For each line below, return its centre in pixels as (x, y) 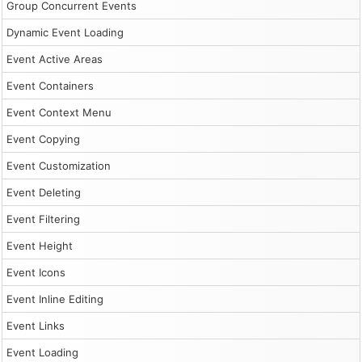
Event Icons (36, 272)
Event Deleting (44, 192)
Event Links (36, 326)
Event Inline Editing (55, 299)
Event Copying (43, 139)
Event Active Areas (55, 59)
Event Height (40, 246)
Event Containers (50, 86)
